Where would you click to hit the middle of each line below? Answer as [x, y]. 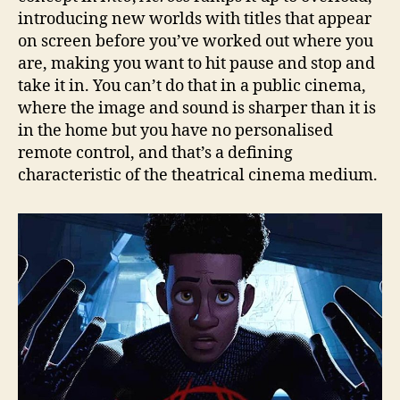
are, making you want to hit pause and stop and [196, 64]
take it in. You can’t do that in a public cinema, [192, 87]
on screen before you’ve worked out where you [196, 42]
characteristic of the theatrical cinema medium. [198, 176]
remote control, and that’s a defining [155, 154]
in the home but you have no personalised [175, 131]
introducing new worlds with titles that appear [195, 20]
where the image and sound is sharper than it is [197, 109]
